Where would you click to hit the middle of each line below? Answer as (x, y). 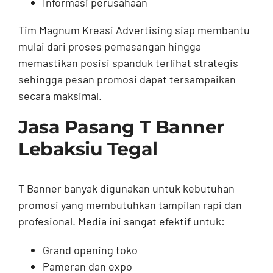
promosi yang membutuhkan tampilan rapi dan (130, 205)
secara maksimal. (60, 96)
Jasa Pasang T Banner (121, 127)
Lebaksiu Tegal (88, 149)
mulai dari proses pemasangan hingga (109, 47)
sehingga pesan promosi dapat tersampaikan (127, 80)
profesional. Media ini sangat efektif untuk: (121, 222)
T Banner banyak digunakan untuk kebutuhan (126, 189)
